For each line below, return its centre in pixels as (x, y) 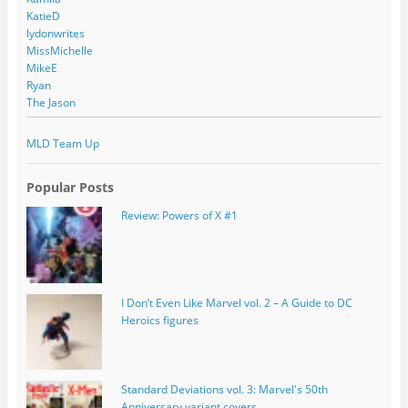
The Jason (51, 102)
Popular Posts (70, 188)
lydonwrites (55, 33)
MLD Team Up (62, 144)
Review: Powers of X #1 (179, 216)
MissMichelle (59, 50)
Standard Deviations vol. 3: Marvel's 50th (224, 389)
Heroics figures (159, 320)
